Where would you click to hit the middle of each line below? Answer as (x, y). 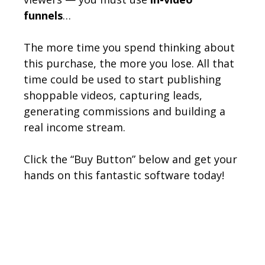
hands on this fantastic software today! (124, 175)
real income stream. (75, 127)
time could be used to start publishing (122, 79)
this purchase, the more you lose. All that (129, 63)
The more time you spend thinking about (129, 47)
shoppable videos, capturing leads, (113, 95)
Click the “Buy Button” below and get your (130, 159)
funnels (43, 15)
